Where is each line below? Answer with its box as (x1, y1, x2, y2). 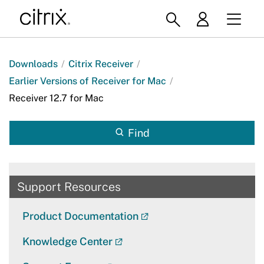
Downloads (9, 58, 58, 70)
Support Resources (17, 180, 121, 194)
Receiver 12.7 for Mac (9, 92, 104, 104)
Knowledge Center (22, 235, 113, 247)
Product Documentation (22, 209, 138, 222)
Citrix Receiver (68, 58, 133, 70)
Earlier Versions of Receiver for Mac (9, 75, 166, 87)
